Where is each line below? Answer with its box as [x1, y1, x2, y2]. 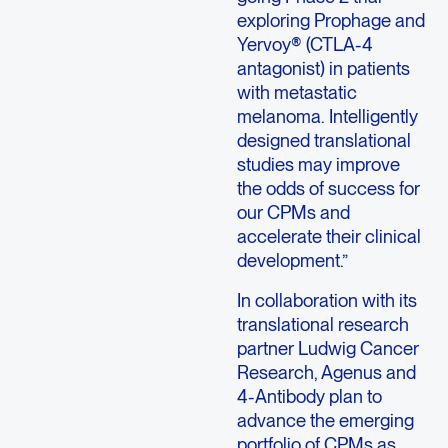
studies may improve [236, 152, 400, 175]
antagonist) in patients [236, 56, 410, 79]
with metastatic [236, 80, 357, 103]
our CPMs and [236, 200, 350, 223]
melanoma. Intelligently [236, 104, 418, 127]
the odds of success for [236, 176, 420, 199]
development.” [236, 248, 348, 271]
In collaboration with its [236, 289, 417, 312]
